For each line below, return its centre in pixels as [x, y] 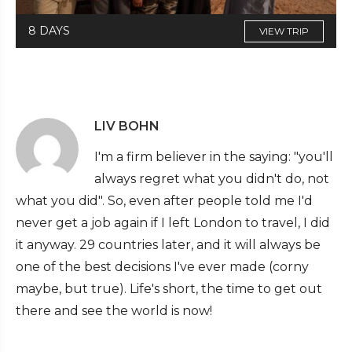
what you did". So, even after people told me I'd [164, 201]
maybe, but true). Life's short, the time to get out [169, 289]
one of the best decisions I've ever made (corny [162, 267]
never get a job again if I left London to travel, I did [173, 223]
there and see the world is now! [114, 311]
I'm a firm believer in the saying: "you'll [214, 157]
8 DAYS [49, 31]
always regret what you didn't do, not [212, 179]
